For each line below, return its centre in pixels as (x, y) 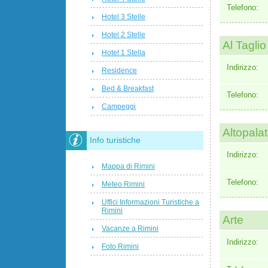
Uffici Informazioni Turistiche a (150, 202)
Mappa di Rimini (128, 166)
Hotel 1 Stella (124, 53)
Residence (119, 71)
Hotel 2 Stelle (124, 35)
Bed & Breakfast (128, 89)
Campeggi (119, 107)
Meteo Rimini (123, 184)
